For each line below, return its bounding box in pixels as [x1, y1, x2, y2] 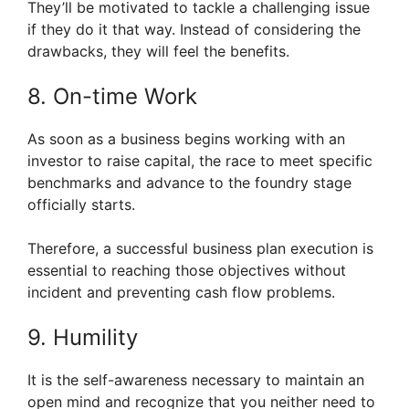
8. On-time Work [27, 83, 197, 110]
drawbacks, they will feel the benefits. [27, 42, 289, 61]
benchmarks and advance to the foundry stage [27, 173, 351, 193]
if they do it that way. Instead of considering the [27, 20, 361, 39]
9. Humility [27, 324, 138, 351]
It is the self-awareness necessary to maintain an [27, 371, 364, 390]
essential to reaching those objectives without [27, 261, 346, 280]
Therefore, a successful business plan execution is [27, 239, 373, 258]
